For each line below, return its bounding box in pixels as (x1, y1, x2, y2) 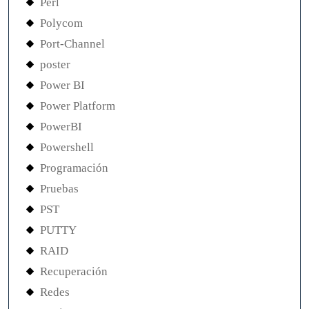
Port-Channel (40, 37, 105, 50)
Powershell (40, 141, 94, 154)
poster (40, 58, 70, 71)
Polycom (40, 17, 83, 30)
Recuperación (40, 265, 108, 278)
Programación (40, 161, 108, 175)
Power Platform (40, 99, 115, 112)
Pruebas (40, 182, 79, 195)
